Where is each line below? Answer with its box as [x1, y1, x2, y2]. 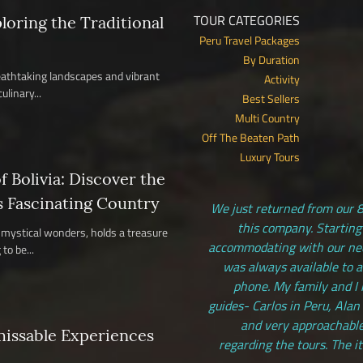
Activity [264, 70, 300, 88]
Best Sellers [242, 90, 300, 107]
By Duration [243, 51, 300, 68]
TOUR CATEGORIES [194, 11, 300, 30]
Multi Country [235, 109, 300, 126]
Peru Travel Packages [199, 32, 300, 49]
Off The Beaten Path [202, 129, 300, 146]
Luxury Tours [240, 148, 300, 165]
